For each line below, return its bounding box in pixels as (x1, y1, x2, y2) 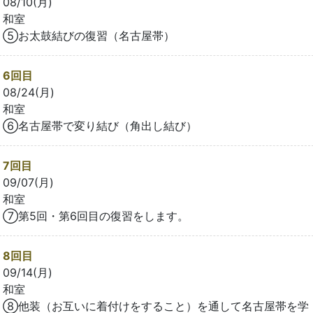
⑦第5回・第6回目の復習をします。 (3, 208, 189, 223)
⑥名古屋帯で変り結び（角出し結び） (3, 118, 197, 133)
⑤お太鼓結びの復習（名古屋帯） (3, 28, 175, 43)
